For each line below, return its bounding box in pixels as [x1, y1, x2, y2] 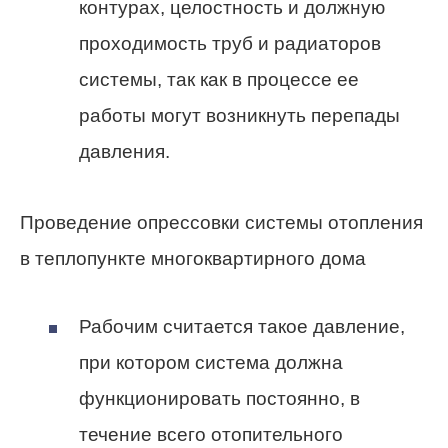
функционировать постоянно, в [79, 387, 360, 409]
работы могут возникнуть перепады [79, 105, 400, 127]
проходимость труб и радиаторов [79, 33, 381, 55]
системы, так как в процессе [79, 69, 337, 91]
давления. [79, 141, 170, 163]
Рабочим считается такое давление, [79, 315, 405, 337]
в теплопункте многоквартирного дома [20, 247, 366, 269]
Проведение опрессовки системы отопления [20, 211, 423, 233]
